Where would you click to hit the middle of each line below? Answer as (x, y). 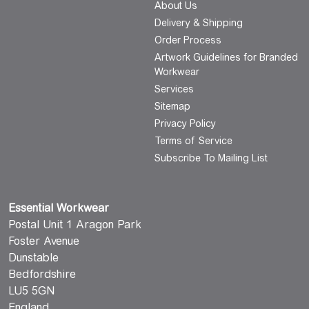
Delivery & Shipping (199, 23)
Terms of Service (193, 141)
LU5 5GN (31, 291)
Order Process (188, 40)
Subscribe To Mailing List (211, 158)
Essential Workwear (59, 208)
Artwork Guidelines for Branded (226, 58)
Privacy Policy (185, 124)
